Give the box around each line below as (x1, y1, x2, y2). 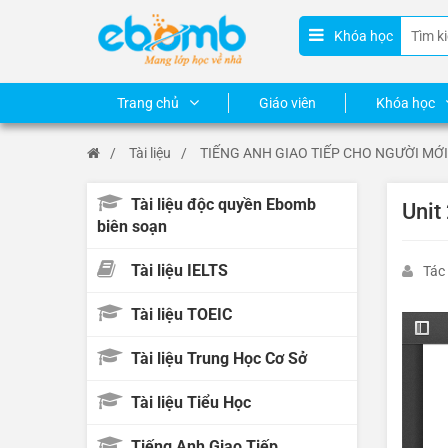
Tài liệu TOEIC (127, 305, 232, 324)
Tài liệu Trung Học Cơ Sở (127, 349, 307, 368)
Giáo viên (259, 95, 316, 111)
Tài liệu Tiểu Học (127, 393, 251, 412)
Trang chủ (117, 95, 179, 111)
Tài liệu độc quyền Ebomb (127, 195, 316, 214)
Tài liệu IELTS (127, 261, 228, 280)
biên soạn (97, 217, 167, 236)
